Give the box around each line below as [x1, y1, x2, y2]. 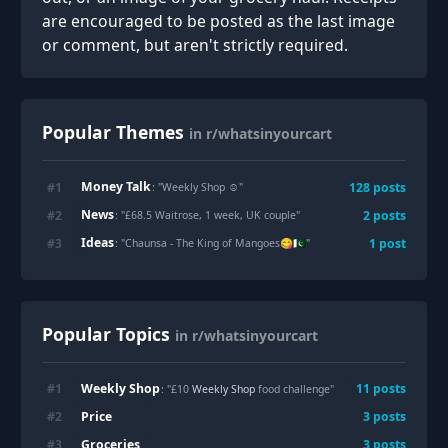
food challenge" [255, 382, 335, 397]
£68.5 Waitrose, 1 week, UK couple [125, 207, 297, 222]
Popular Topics [42, 321, 170, 346]
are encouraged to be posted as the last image [42, 10, 395, 32]
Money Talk [80, 178, 151, 196]
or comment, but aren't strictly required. [42, 34, 348, 56]
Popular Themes [42, 120, 184, 144]
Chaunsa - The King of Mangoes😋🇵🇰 [125, 235, 307, 250]
